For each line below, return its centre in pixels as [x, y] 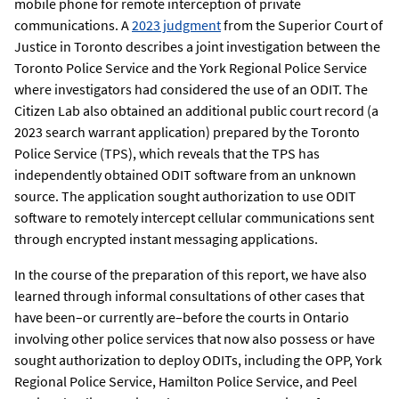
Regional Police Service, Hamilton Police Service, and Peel [186, 382]
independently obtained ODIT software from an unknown [185, 175]
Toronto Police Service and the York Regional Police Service [191, 68]
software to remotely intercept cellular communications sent [194, 218]
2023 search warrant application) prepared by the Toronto [187, 132]
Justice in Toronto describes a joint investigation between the [197, 47]
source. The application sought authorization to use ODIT [185, 196]
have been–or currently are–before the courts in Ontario [182, 318]
